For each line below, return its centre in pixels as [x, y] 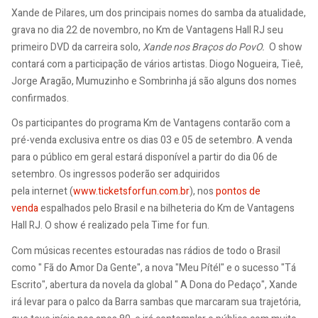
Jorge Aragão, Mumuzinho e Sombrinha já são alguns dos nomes [154, 81]
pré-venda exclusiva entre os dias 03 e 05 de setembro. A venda [152, 141]
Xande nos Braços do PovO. [205, 47]
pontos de [238, 192]
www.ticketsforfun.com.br [131, 192]
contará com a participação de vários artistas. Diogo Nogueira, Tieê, [157, 64]
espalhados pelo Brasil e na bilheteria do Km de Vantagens [166, 209]
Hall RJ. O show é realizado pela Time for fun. [110, 226]
